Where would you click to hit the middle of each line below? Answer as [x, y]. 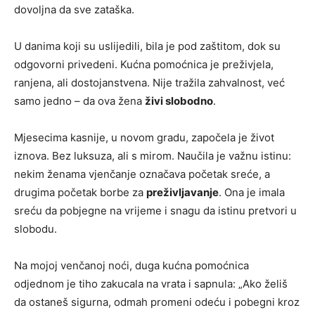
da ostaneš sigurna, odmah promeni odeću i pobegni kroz [157, 302]
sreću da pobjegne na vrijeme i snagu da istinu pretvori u [155, 210]
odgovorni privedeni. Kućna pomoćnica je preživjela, [144, 64]
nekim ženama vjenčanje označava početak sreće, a [142, 174]
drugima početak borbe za [80, 192]
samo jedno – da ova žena [79, 101]
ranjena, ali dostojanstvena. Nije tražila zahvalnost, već [149, 82]
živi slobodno [179, 101]
